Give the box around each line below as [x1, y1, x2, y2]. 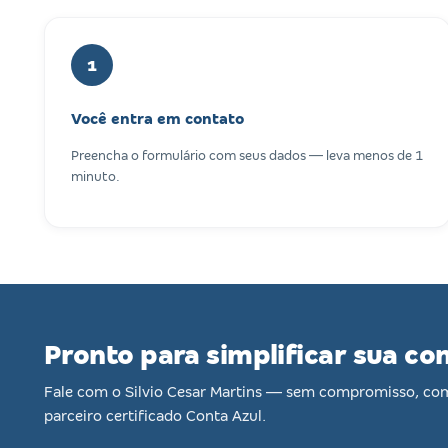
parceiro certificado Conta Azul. [44, 408, 266, 425]
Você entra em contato [71, 111, 244, 128]
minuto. [71, 169, 120, 185]
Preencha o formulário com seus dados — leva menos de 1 [71, 148, 423, 164]
